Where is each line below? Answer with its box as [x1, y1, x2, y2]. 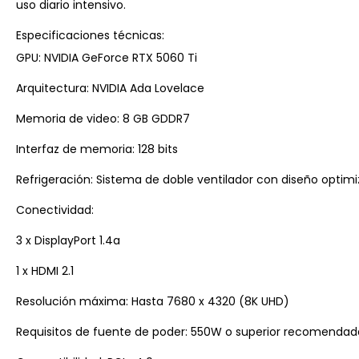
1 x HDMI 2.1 [16, 262, 74, 279]
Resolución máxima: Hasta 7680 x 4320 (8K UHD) [16, 292, 289, 309]
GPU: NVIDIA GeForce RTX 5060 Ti [16, 49, 197, 66]
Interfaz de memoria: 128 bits [16, 140, 178, 157]
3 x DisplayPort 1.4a [16, 232, 120, 248]
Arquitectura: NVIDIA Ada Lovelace [16, 79, 204, 96]
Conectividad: [16, 201, 94, 218]
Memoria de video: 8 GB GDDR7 [16, 110, 190, 127]
